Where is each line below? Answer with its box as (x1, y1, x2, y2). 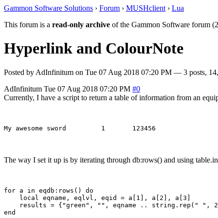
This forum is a (4, 20, 52, 29)
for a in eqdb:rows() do (4, 186, 93, 194)
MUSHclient (126, 4, 165, 12)
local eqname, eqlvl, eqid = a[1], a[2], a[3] (4, 194, 191, 201)
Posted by (4, 68, 36, 76)
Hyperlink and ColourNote (4, 39, 183, 57)
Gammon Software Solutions (4, 4, 93, 12)
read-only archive (52, 20, 110, 29)
